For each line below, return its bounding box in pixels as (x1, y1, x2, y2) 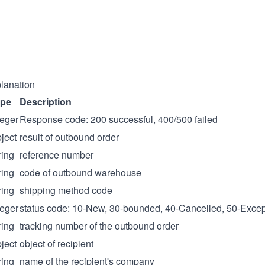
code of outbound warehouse (20, 166, 141, 179)
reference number (20, 148, 93, 161)
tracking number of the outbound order (20, 219, 179, 232)
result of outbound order (20, 130, 119, 144)
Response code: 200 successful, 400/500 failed (20, 112, 218, 126)
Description (20, 95, 72, 108)
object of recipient (20, 237, 93, 250)
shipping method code (20, 183, 112, 197)
